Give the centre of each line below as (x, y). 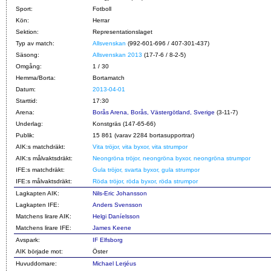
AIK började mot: (39, 251)
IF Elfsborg (108, 240)
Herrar (101, 20)
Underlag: (29, 123)
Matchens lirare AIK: (44, 216)
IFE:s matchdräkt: (40, 169)
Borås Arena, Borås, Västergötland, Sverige (154, 112)
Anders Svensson (117, 204)
